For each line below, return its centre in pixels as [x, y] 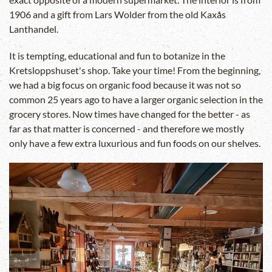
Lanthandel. [34, 29]
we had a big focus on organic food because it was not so [125, 85]
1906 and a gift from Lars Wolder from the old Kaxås [117, 15]
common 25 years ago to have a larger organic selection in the [136, 100]
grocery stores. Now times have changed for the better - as [130, 114]
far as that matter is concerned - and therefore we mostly [127, 129]
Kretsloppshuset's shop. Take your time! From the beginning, [135, 70]
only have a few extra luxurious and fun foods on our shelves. [135, 143]
